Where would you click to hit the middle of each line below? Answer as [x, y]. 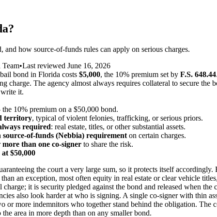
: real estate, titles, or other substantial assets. [118, 126]
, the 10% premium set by [140, 74]
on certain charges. [156, 135]
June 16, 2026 [89, 65]
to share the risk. [107, 144]
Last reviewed [45, 65]
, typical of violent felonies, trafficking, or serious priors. [117, 118]
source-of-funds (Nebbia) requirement [65, 135]
